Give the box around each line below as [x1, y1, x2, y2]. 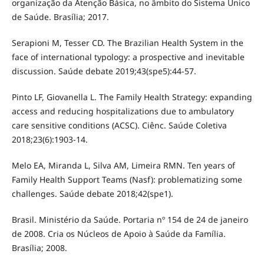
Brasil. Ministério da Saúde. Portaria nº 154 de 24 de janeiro [11, 214, 248, 226]
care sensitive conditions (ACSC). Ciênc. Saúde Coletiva [11, 120, 227, 131]
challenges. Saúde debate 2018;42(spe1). [11, 188, 173, 200]
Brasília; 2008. [11, 242, 67, 254]
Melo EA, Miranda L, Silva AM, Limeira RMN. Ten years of [11, 160, 235, 171]
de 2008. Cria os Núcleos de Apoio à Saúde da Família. [11, 228, 226, 240]
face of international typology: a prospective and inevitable [11, 51, 245, 63]
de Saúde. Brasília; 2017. [11, 11, 109, 23]
